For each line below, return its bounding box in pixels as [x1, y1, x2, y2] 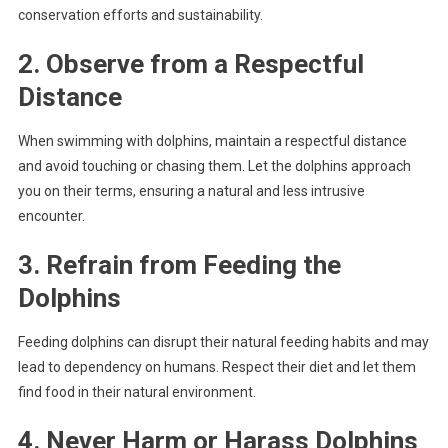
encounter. [17, 207, 85, 224]
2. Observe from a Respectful [17, 48, 364, 79]
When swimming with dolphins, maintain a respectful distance [17, 132, 407, 149]
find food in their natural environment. [17, 383, 256, 400]
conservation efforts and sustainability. [17, 6, 263, 23]
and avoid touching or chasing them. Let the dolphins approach [17, 157, 411, 174]
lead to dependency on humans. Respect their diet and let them [17, 358, 416, 375]
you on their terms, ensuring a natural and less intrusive [17, 182, 365, 199]
